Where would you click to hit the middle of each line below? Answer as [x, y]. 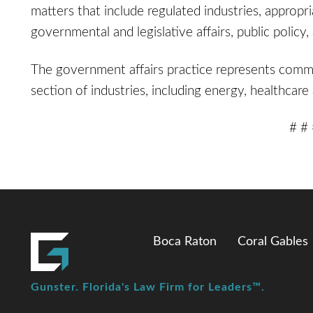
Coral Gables [273, 241]
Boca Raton [185, 241]
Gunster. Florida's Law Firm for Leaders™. [148, 287]
